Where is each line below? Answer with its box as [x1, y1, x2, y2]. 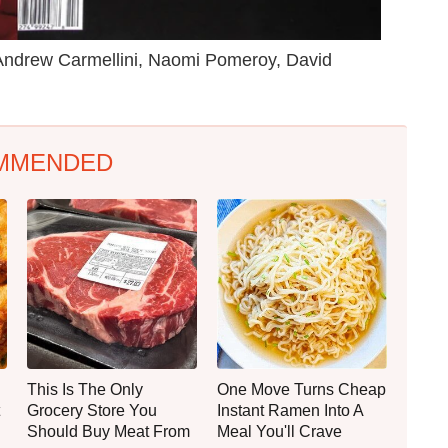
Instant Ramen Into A [217, 402, 363, 420]
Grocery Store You [27, 402, 157, 420]
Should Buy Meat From [27, 423, 190, 441]
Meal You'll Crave [217, 423, 342, 441]
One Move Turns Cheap [217, 381, 386, 399]
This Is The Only [27, 381, 143, 399]
